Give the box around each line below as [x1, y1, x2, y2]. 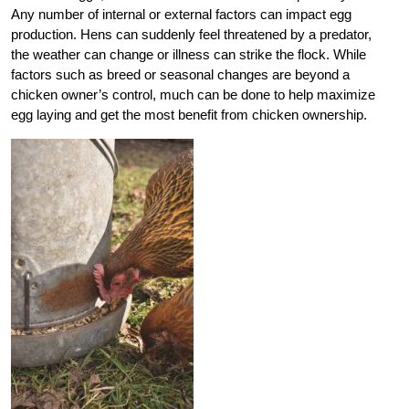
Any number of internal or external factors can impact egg [11, 6, 351, 23]
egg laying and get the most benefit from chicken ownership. [11, 107, 367, 123]
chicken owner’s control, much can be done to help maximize [11, 87, 375, 103]
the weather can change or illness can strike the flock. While [11, 47, 366, 63]
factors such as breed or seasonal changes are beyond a [11, 67, 350, 83]
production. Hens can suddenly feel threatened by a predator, [11, 26, 372, 43]
